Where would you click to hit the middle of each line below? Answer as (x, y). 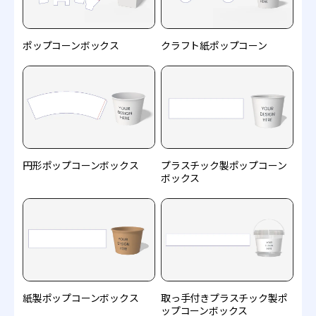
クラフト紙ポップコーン (214, 45)
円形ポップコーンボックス (81, 165)
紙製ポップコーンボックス (81, 298)
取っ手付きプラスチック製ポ (224, 298)
